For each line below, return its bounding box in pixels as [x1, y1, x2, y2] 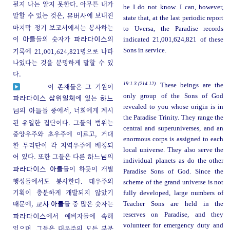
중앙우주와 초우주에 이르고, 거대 [13, 129, 114, 138]
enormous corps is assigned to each [123, 135, 224, 143]
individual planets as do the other [123, 157, 224, 164]
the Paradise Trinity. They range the [123, 113, 224, 121]
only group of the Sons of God [123, 92, 224, 100]
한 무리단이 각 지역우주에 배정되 [13, 140, 114, 149]
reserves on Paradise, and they [123, 210, 224, 218]
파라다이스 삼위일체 [13, 95, 76, 102]
